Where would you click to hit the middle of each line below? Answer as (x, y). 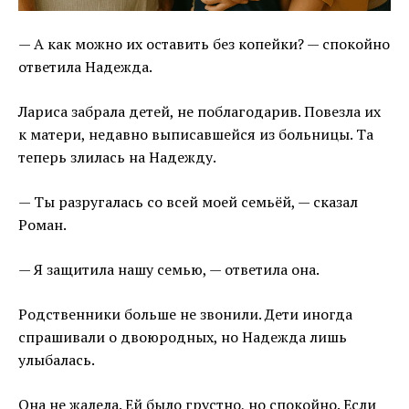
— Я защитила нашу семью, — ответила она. (169, 270)
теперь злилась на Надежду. (117, 157)
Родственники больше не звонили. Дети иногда (185, 315)
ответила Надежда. (85, 67)
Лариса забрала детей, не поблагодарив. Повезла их (199, 112)
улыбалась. (57, 360)
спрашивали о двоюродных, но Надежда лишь (183, 337)
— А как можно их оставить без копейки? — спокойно (204, 44)
